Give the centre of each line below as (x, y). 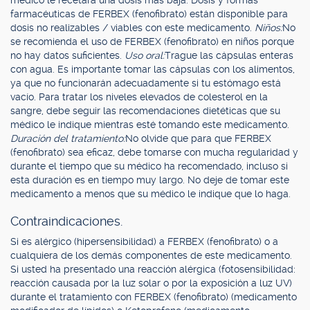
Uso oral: (145, 55)
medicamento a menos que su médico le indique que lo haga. (151, 194)
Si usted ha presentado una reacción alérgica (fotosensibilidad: (153, 269)
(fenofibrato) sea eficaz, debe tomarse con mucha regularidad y (154, 152)
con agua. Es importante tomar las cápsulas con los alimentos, (153, 69)
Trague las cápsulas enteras (229, 55)
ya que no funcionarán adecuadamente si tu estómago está (146, 83)
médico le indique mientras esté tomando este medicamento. (150, 125)
